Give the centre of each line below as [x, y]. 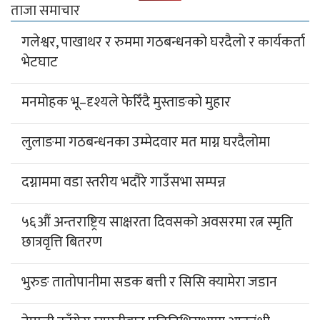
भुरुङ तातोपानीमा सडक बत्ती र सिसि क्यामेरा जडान [149, 282]
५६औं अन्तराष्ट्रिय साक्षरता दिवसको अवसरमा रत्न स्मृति [157, 222]
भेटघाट [40, 62]
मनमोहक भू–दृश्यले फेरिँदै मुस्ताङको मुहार [126, 102]
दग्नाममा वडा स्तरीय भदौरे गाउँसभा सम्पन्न [124, 182]
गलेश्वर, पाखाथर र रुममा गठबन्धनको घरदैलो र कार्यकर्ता [163, 42]
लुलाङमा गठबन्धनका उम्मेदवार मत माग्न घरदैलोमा [146, 142]
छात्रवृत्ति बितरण [62, 242]
